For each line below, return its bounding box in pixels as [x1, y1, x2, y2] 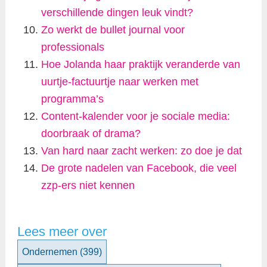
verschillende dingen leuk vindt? [41, 7, 193, 19]
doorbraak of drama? [41, 128, 141, 140]
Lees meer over [17, 224, 107, 240]
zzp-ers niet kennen [41, 179, 135, 192]
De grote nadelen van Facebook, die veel [41, 162, 237, 175]
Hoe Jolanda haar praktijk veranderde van [41, 58, 240, 71]
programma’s [41, 93, 104, 105]
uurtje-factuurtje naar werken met [41, 76, 198, 88]
